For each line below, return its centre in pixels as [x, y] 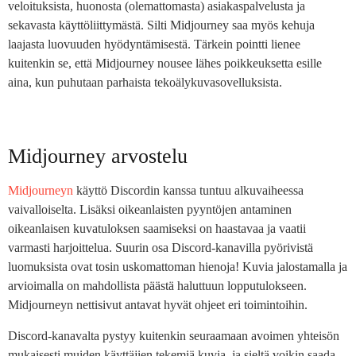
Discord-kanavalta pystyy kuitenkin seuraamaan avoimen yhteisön [174, 335]
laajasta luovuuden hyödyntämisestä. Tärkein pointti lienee [154, 44]
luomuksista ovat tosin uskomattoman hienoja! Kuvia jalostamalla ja [178, 267]
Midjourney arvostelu [98, 157]
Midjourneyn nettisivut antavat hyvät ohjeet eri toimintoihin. [158, 305]
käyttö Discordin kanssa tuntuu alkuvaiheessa [188, 191]
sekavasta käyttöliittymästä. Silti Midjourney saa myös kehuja [161, 25]
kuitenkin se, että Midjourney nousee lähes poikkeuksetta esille [165, 64]
